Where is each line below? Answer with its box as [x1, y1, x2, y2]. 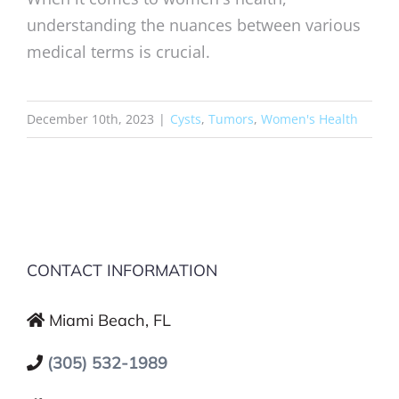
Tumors [208, 110, 254, 127]
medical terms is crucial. [27, 40, 210, 62]
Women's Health [261, 110, 358, 127]
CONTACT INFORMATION [27, 259, 217, 281]
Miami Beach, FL [49, 309, 171, 330]
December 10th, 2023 [27, 110, 154, 127]
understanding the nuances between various [27, 13, 361, 36]
